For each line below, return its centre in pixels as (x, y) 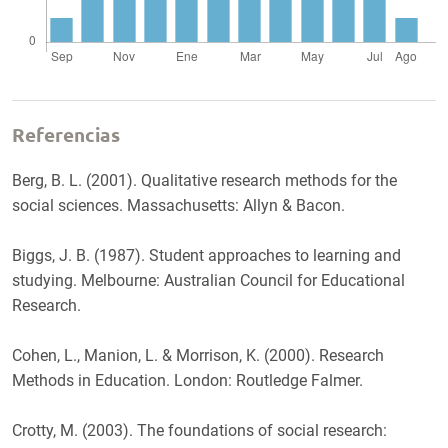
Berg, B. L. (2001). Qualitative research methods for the (204, 181)
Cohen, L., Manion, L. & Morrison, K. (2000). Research (198, 356)
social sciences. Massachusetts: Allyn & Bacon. (178, 206)
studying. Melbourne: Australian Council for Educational (208, 281)
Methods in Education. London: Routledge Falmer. (187, 381)
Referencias (66, 134)
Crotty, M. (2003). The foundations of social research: (199, 431)
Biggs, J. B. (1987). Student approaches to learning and (206, 256)
